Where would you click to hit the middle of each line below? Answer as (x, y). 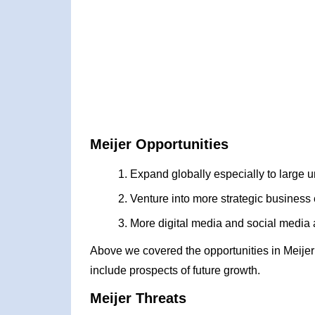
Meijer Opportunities (159, 144)
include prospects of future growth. (175, 270)
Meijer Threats (138, 298)
